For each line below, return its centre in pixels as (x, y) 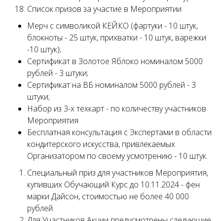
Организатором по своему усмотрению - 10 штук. (117, 156)
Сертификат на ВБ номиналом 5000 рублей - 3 (111, 85)
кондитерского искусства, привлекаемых (101, 144)
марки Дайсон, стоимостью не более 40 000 (108, 196)
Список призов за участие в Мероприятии (104, 9)
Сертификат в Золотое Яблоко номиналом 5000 (115, 61)
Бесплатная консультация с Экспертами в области (119, 132)
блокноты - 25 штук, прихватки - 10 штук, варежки (117, 37)
